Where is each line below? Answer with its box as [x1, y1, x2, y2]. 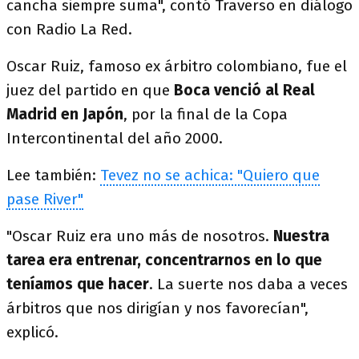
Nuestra [273, 227, 329, 245]
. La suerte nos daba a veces [149, 275, 348, 293]
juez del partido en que [6, 81, 174, 99]
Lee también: [6, 166, 100, 184]
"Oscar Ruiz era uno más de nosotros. [6, 227, 273, 245]
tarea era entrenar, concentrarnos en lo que [6, 251, 322, 269]
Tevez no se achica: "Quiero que [100, 166, 320, 184]
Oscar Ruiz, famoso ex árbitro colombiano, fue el [6, 57, 347, 75]
